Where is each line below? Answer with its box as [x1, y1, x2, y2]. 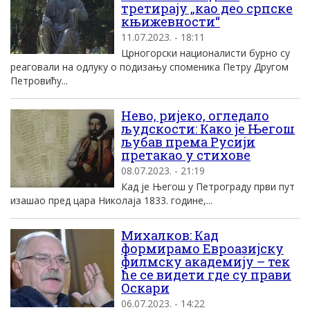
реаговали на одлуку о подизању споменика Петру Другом [10, 60, 289, 73]
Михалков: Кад [121, 227, 219, 244]
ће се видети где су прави [121, 266, 291, 283]
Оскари [121, 280, 170, 296]
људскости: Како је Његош [121, 120, 295, 137]
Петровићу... [10, 74, 68, 87]
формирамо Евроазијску [121, 240, 284, 257]
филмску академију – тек [121, 253, 290, 270]
